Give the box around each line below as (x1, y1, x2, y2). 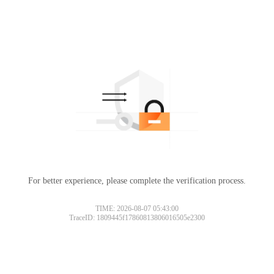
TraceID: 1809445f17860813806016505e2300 (69, 213, 205, 222)
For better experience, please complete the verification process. (28, 176, 246, 185)
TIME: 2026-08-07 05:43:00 (95, 204, 179, 213)
